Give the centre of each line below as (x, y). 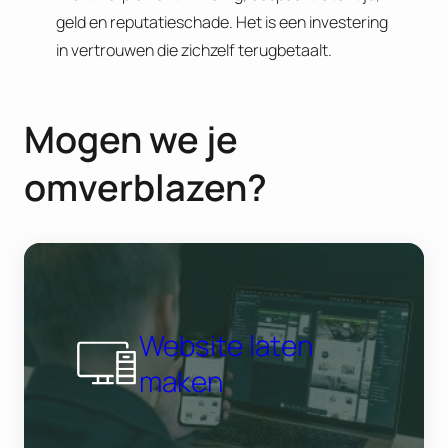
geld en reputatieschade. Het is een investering (222, 21)
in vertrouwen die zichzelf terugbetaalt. (194, 49)
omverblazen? (145, 187)
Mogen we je (131, 139)
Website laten (225, 345)
